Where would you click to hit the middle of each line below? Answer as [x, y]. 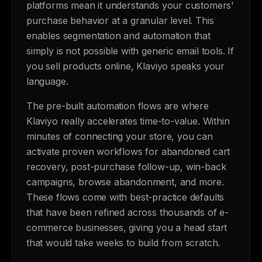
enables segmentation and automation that [118, 36]
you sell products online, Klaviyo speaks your [126, 66]
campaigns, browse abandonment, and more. [125, 182]
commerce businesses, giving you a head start [127, 227]
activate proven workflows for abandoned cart [128, 151]
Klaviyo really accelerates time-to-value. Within [128, 121]
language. [47, 81]
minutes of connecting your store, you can [120, 136]
